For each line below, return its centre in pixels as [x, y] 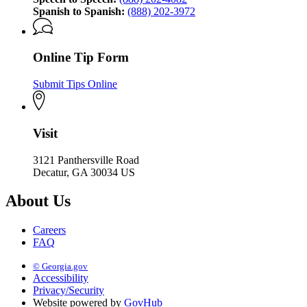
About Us [38, 201]
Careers [49, 230]
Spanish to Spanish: [79, 11]
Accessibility [61, 278]
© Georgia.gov [60, 267]
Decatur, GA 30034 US [84, 172]
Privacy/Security [69, 291]
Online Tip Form [81, 58]
